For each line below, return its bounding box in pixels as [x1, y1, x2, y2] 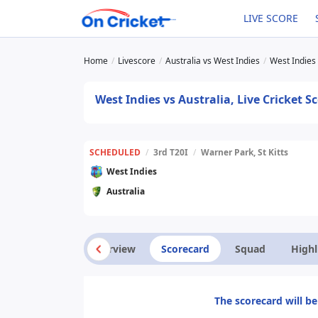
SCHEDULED [89, 146, 141, 158]
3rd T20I [153, 146, 188, 158]
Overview [89, 242, 136, 256]
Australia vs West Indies [165, 55, 260, 67]
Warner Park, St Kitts [201, 146, 288, 158]
